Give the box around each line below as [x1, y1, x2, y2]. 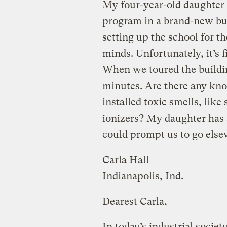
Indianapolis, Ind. [102, 170, 183, 182]
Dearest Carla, [102, 195, 167, 207]
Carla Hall [102, 154, 149, 166]
